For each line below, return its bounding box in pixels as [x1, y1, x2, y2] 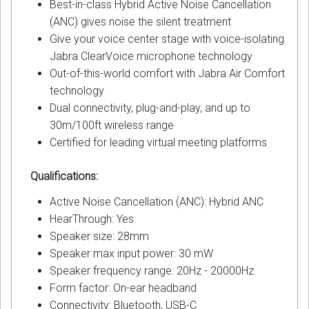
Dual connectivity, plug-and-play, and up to [50, 101, 250, 115]
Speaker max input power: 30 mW [50, 247, 213, 261]
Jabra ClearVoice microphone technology [50, 50, 252, 63]
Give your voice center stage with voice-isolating [50, 32, 284, 46]
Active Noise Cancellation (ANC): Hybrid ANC [50, 195, 263, 209]
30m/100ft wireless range [50, 119, 174, 132]
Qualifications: [30, 170, 98, 183]
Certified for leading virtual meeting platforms [50, 136, 267, 150]
